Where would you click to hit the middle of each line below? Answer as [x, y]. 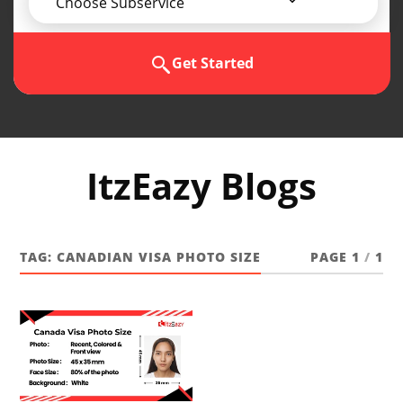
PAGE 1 [335, 257]
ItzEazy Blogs [201, 186]
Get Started [213, 63]
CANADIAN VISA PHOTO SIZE [159, 257]
